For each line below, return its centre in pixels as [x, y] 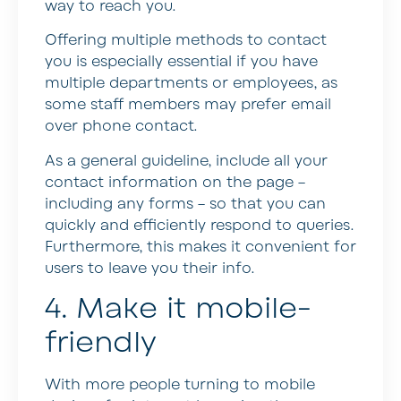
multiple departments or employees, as [191, 84]
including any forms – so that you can [185, 204]
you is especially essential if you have [181, 62]
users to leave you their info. [149, 268]
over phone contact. [121, 127]
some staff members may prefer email [188, 105]
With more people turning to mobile [180, 385]
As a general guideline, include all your [186, 161]
